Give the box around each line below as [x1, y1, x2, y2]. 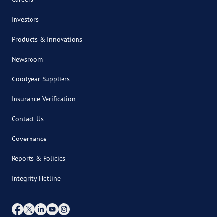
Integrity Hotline [12, 174, 61, 183]
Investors [12, 15, 39, 24]
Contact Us [12, 114, 44, 123]
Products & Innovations [12, 35, 82, 44]
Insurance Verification [12, 94, 76, 103]
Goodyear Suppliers [12, 75, 70, 83]
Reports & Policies [12, 154, 65, 163]
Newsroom [12, 55, 43, 63]
